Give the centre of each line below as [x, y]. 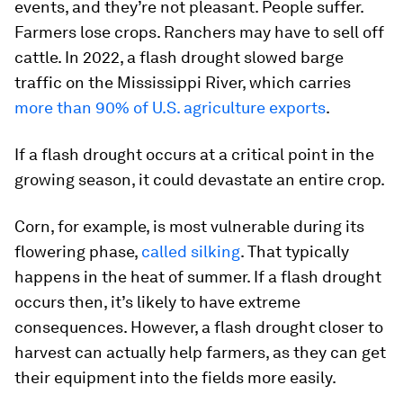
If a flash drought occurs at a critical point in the [194, 154]
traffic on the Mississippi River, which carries [183, 82]
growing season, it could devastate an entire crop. [200, 179]
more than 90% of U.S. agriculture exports [170, 107]
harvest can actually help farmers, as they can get [200, 352]
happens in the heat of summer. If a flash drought [198, 276]
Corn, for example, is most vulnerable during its [189, 226]
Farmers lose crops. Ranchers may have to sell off [199, 31]
